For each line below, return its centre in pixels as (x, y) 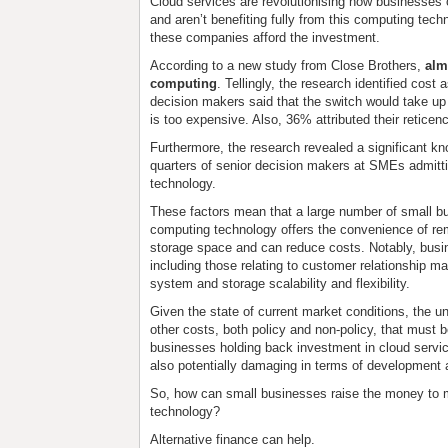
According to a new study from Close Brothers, (288, 65)
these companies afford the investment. (265, 37)
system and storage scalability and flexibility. (280, 283)
